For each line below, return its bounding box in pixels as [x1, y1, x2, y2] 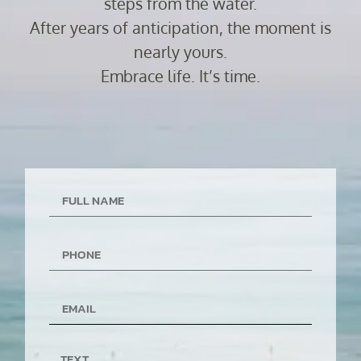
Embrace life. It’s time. [101, 64, 260, 86]
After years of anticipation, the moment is [30, 16, 331, 38]
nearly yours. [134, 40, 227, 62]
